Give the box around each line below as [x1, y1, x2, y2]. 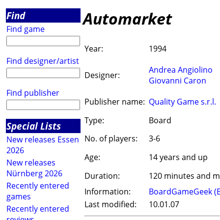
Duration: [84, 170, 120, 182]
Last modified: [84, 199, 137, 210]
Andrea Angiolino [149, 64, 213, 76]
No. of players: [84, 133, 137, 144]
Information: [84, 186, 131, 197]
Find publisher [6, 87, 59, 98]
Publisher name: [84, 96, 145, 108]
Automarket [83, 8, 172, 29]
